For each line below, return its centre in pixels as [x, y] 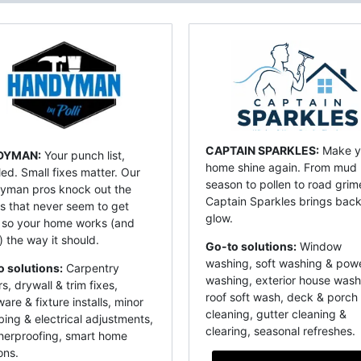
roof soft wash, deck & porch [282, 297]
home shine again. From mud [281, 168]
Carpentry [91, 268]
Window [319, 247]
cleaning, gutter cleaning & [276, 314]
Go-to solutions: [251, 247]
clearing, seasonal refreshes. [282, 331]
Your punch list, [83, 156]
